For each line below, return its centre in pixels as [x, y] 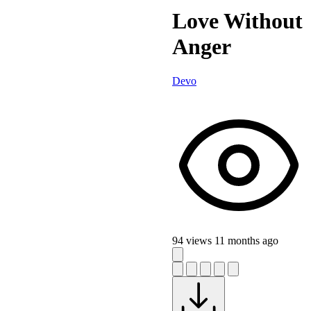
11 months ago [246, 240]
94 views [193, 240]
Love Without [237, 21]
